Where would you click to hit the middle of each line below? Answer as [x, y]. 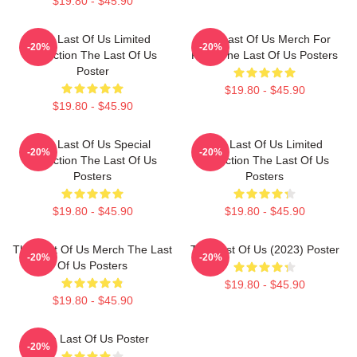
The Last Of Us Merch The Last [92, 249]
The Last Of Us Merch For [265, 39]
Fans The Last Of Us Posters [265, 55]
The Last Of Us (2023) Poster [265, 249]
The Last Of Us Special [92, 144]
